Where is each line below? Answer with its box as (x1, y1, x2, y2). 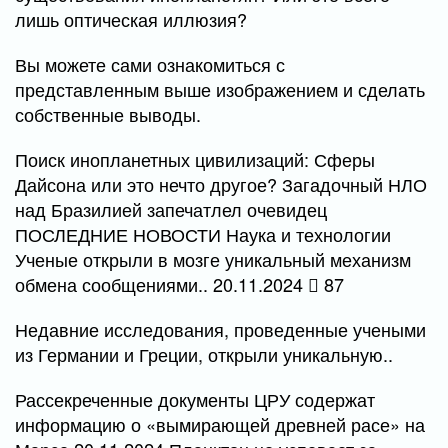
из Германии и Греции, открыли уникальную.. (15, 341, 393, 367)
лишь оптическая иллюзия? (15, 6, 247, 32)
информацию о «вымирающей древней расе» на (15, 411, 425, 437)
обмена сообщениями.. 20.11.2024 (15, 271, 308, 297)
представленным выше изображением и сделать (15, 76, 425, 102)
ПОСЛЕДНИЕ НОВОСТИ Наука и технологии (15, 221, 391, 247)
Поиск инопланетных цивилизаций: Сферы (15, 146, 375, 172)
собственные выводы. (15, 101, 201, 127)
